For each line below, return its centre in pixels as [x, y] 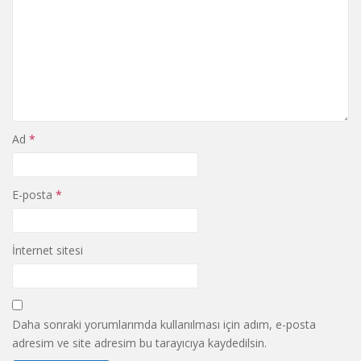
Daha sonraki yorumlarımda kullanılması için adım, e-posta [164, 324]
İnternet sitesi [48, 250]
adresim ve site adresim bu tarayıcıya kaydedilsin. [139, 342]
